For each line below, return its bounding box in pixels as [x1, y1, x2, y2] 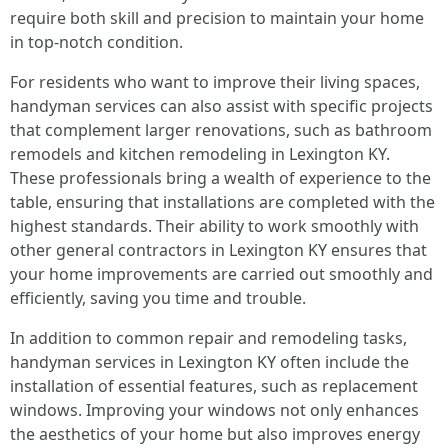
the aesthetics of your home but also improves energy [10, 423, 420, 445]
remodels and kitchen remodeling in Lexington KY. [10, 143, 390, 165]
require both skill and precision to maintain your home [10, 7, 424, 29]
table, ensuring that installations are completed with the [10, 191, 435, 213]
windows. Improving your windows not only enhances [10, 399, 419, 421]
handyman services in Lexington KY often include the [10, 351, 409, 373]
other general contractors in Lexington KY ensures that [10, 239, 427, 261]
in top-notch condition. [10, 31, 183, 53]
